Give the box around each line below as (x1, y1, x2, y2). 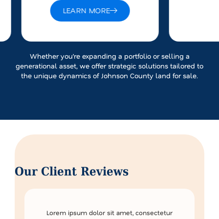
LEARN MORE (63, 5, 110, 16)
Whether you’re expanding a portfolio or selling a (29, 51, 190, 61)
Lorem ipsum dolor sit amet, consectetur (46, 208, 173, 217)
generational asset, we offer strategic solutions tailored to (16, 61, 203, 71)
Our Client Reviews (15, 164, 129, 179)
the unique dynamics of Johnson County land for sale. (21, 71, 198, 81)
